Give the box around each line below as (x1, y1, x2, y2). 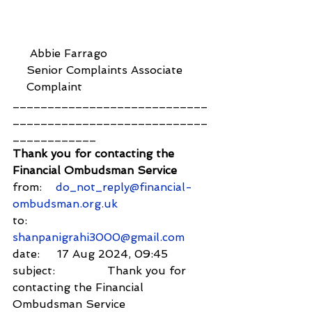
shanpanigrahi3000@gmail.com (13, 231, 185, 244)
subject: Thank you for (13, 264, 189, 278)
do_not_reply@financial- (56, 180, 192, 194)
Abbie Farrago (13, 47, 107, 61)
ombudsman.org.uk (13, 197, 118, 211)
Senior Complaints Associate (13, 63, 182, 77)
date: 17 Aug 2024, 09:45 (13, 247, 168, 261)
